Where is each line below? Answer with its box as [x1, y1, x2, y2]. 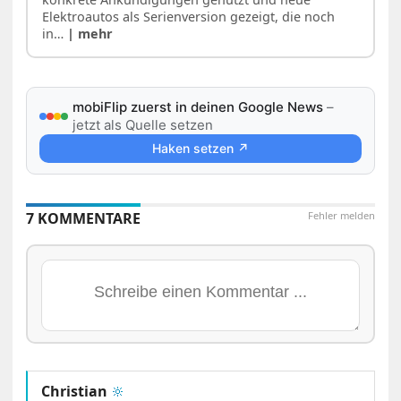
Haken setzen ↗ [151, 140, 249, 156]
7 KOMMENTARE [26, 208, 141, 228]
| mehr [67, 24, 114, 42]
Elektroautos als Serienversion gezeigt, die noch [42, 7, 336, 25]
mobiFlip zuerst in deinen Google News [73, 98, 324, 115]
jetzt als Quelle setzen [73, 115, 214, 133]
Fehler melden [307, 208, 375, 222]
